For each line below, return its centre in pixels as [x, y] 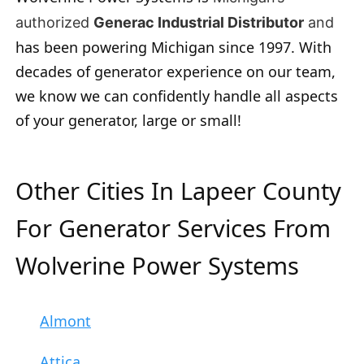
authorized [54, 22]
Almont [65, 321]
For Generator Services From [173, 227]
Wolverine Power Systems [157, 265]
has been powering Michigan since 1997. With [173, 47]
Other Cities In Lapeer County [178, 190]
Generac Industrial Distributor [199, 22]
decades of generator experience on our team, [175, 71]
